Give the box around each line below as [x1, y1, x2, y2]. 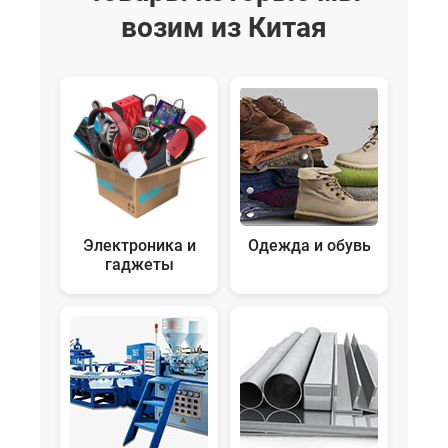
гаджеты [104, 255, 174, 275]
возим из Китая [121, 11, 327, 45]
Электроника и [82, 236, 196, 256]
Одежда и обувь [247, 236, 371, 256]
